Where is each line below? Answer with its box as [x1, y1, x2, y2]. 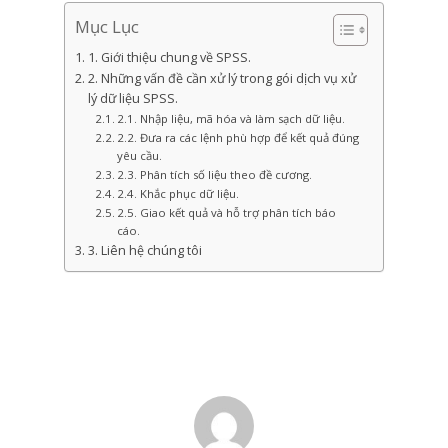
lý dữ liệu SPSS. [87, 90, 178, 108]
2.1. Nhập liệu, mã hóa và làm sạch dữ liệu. [117, 111, 349, 127]
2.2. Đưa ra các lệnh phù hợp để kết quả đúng [117, 130, 360, 146]
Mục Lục [75, 15, 139, 39]
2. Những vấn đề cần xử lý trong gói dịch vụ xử [87, 70, 356, 88]
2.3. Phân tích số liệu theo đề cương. [117, 167, 316, 183]
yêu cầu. [117, 148, 166, 164]
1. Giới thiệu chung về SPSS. [87, 49, 254, 67]
